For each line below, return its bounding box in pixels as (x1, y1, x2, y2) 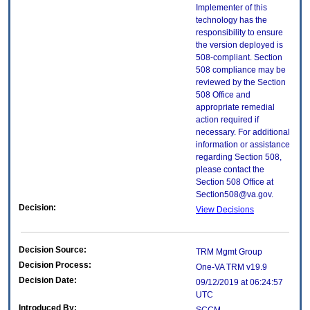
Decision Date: (19, 275, 77, 286)
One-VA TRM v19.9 (196, 262, 267, 273)
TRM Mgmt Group (196, 247, 262, 257)
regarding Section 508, (196, 152, 282, 163)
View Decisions (196, 205, 254, 215)
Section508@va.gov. (196, 190, 273, 200)
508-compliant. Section (196, 53, 282, 63)
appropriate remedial (196, 102, 275, 113)
